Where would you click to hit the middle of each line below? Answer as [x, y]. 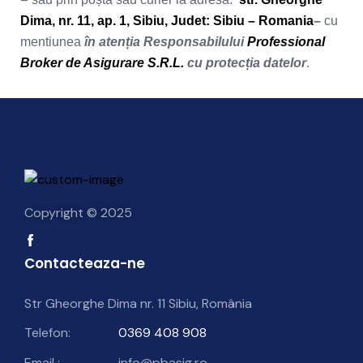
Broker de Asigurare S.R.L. [104, 63]
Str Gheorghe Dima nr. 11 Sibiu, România [138, 303]
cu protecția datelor [247, 63]
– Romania [281, 21]
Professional [286, 42]
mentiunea [51, 42]
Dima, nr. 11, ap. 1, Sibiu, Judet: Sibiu [134, 21]
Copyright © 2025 [78, 212]
